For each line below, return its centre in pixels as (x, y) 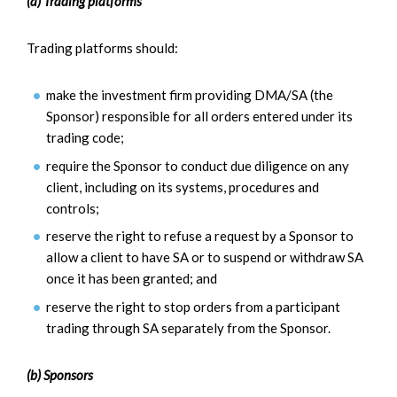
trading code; (85, 138)
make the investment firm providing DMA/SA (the (190, 95)
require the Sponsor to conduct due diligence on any (198, 165)
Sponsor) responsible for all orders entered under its (199, 117)
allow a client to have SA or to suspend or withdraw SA (205, 257)
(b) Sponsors (60, 374)
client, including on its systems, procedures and (183, 187)
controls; (73, 208)
